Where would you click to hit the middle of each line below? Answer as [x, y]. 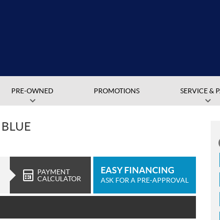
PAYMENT [54, 172]
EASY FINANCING [137, 170]
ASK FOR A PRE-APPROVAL [145, 180]
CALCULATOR [59, 179]
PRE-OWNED [33, 91]
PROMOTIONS [117, 91]
